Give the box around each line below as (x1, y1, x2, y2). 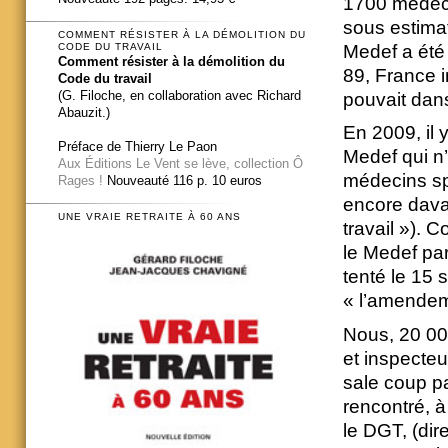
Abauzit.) (58, 104, 110, 120)
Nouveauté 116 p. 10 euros (103, 172, 262, 188)
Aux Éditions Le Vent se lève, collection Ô (58, 155, 303, 171)
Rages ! (58, 172, 103, 188)
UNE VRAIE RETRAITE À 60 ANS (58, 211, 241, 223)
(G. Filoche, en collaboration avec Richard (58, 87, 301, 103)
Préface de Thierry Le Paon (58, 138, 217, 154)
